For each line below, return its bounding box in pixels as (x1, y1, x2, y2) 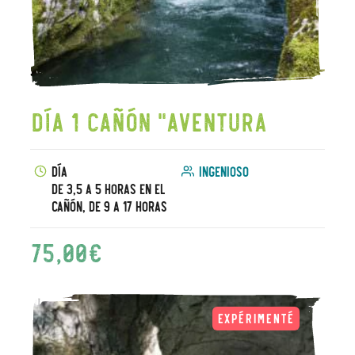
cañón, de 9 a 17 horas (51, 197, 167, 215)
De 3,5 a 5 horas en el (51, 179, 165, 197)
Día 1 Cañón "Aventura (30, 104, 267, 138)
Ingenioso (197, 162, 248, 180)
